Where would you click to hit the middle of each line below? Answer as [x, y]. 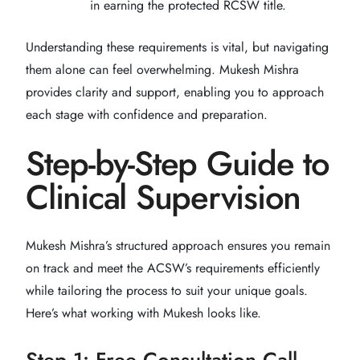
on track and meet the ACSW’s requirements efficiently [173, 268]
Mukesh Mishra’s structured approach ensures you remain [178, 245]
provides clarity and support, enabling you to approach [175, 92]
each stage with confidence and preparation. [147, 114]
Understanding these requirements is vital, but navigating [177, 47]
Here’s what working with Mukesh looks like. [143, 313]
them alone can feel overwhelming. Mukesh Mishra [162, 69]
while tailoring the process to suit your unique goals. [167, 290]
